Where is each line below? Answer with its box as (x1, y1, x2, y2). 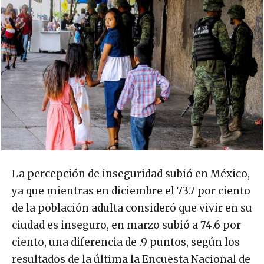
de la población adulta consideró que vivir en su (12, 202, 252, 215)
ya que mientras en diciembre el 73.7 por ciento (12, 184, 250, 198)
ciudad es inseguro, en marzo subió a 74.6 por (12, 219, 241, 232)
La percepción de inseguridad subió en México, (12, 167, 250, 181)
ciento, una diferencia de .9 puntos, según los (12, 236, 240, 249)
